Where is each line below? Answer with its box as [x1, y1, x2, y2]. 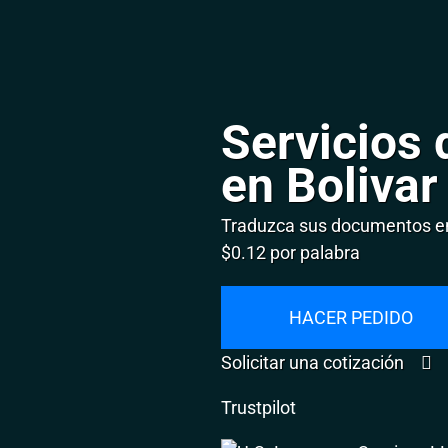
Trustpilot [221, 396, 297, 418]
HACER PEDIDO [289, 306, 414, 328]
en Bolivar [221, 157, 439, 214]
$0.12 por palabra [221, 241, 361, 263]
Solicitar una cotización [221, 351, 409, 373]
